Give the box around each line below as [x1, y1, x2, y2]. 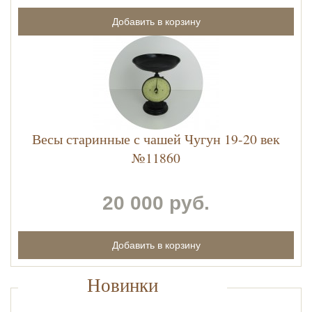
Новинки [87, 272, 158, 297]
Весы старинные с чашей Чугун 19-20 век [32, 130, 280, 149]
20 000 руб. [102, 192, 210, 214]
